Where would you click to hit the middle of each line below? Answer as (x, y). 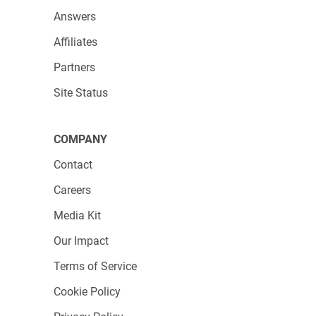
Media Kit (77, 215)
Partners (74, 67)
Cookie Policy (87, 292)
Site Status (81, 93)
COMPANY (80, 139)
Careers (72, 190)
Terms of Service (95, 266)
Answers (75, 17)
